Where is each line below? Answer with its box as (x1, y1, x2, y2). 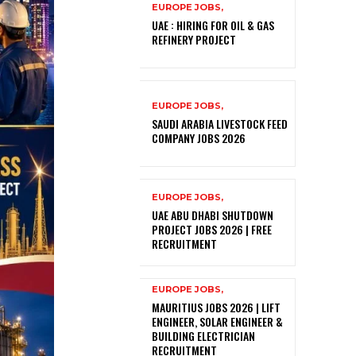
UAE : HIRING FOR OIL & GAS (152, 17, 274, 34)
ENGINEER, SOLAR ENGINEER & (152, 312, 283, 330)
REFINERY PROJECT (152, 31, 236, 48)
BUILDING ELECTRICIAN (152, 327, 255, 344)
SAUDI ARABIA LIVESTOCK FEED (152, 115, 288, 133)
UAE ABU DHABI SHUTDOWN (152, 207, 273, 224)
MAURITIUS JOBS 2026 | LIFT (152, 298, 281, 315)
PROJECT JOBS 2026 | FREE (152, 221, 272, 238)
